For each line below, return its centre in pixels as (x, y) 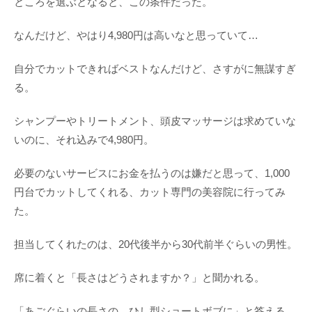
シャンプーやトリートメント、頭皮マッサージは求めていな (155, 121)
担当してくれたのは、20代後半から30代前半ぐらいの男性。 (156, 244)
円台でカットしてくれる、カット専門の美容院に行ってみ (150, 192)
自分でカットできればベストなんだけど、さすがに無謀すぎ (155, 69)
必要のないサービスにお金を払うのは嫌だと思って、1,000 (152, 173)
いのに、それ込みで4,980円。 (84, 140)
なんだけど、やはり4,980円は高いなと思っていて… (136, 36)
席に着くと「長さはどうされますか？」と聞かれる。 (139, 278)
